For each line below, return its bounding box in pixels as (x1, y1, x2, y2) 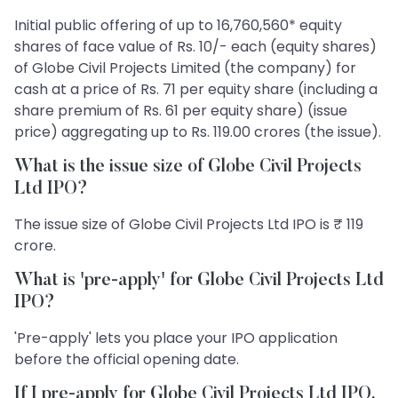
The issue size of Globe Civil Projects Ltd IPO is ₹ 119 (14, 214, 363, 235)
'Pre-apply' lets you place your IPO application (14, 328, 338, 348)
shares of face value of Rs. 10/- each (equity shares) (14, 36, 377, 57)
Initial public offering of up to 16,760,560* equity (14, 15, 342, 36)
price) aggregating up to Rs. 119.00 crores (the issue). (14, 122, 381, 142)
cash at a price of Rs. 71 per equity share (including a (14, 79, 378, 99)
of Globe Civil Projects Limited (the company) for (14, 58, 356, 78)
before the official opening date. (14, 349, 239, 370)
